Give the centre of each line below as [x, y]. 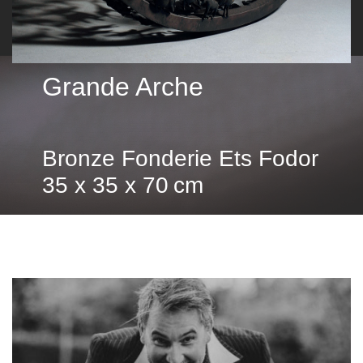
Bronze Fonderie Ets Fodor [181, 158]
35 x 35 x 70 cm [123, 185]
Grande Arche [123, 87]
